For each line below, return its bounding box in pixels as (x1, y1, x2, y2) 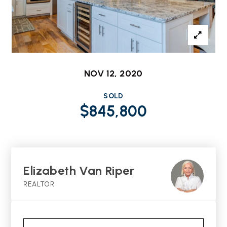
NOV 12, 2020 (84, 67, 143, 79)
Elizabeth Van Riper (23, 163, 135, 178)
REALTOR (23, 180, 55, 188)
